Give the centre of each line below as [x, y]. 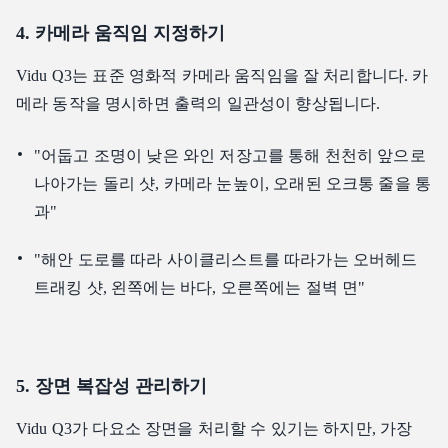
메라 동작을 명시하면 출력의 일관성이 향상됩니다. [198, 104]
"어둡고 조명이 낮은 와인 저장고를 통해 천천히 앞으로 [230, 156]
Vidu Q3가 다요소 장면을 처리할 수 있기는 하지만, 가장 [214, 429]
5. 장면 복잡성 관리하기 [111, 386]
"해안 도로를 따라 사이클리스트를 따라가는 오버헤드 [226, 260]
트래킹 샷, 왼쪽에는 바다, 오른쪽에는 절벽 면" [200, 288]
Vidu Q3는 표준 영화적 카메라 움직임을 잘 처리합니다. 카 [222, 76]
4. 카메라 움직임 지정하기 [120, 33]
